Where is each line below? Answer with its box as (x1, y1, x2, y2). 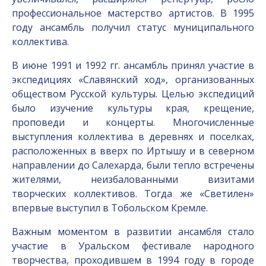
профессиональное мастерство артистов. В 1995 (12, 7, 254, 20)
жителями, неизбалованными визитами (12, 173, 254, 186)
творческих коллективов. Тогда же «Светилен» (12, 187, 254, 200)
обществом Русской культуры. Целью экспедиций (12, 87, 254, 100)
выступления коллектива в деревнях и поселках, (12, 130, 254, 143)
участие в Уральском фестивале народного (12, 239, 254, 252)
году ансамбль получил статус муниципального (12, 21, 254, 34)
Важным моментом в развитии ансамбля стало (12, 225, 254, 238)
